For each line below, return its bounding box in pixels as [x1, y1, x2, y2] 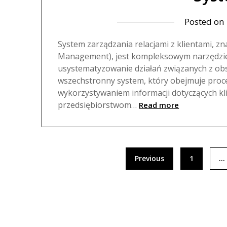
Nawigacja [41, 143, 98, 161]
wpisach [41, 183, 86, 200]
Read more [139, 100, 179, 110]
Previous [135, 154, 165, 164]
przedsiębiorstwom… [58, 99, 137, 111]
